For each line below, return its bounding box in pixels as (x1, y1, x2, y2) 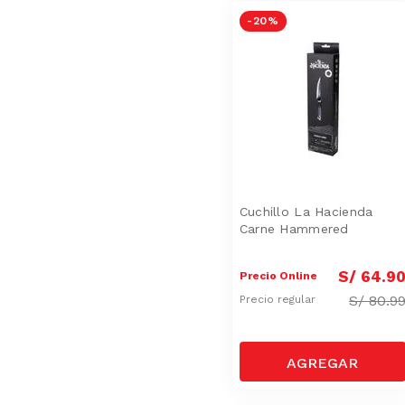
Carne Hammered (239, 221, 349, 236)
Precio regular (239, 293, 319, 306)
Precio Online (239, 268, 317, 282)
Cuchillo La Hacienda (239, 203, 373, 219)
